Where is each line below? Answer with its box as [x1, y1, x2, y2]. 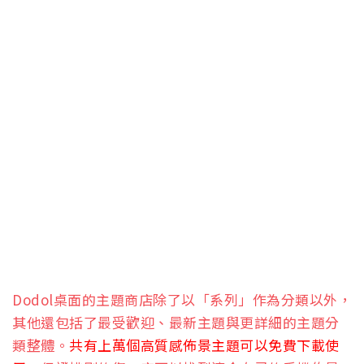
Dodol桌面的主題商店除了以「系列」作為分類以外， [12, 288, 352, 310]
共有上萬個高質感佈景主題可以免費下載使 [69, 334, 340, 355]
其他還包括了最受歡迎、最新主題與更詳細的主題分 [12, 311, 340, 332]
